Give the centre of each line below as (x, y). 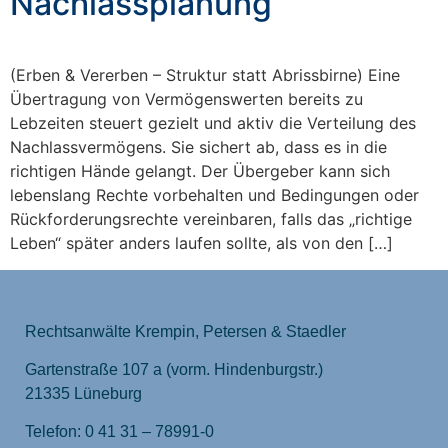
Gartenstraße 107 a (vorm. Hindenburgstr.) (174, 370)
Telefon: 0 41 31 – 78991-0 (119, 432)
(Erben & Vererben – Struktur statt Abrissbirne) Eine (205, 75)
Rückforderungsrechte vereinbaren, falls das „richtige (211, 219)
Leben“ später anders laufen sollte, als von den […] (201, 243)
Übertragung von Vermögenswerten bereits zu (186, 99)
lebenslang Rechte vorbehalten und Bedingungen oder (214, 195)
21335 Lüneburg (83, 394)
